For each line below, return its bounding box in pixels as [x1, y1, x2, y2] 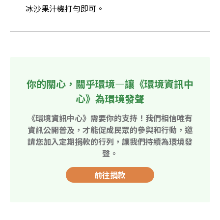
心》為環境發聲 [76, 91, 144, 106]
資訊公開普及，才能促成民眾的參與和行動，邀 [27, 123, 192, 136]
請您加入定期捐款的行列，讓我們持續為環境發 [27, 135, 192, 147]
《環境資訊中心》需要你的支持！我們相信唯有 [27, 111, 192, 124]
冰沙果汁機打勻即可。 [26, 2, 104, 14]
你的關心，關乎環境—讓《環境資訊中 [27, 76, 193, 91]
